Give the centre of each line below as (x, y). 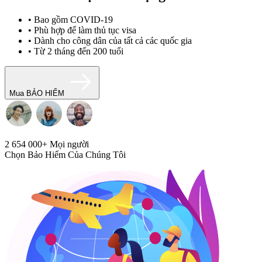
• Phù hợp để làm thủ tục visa (82, 30)
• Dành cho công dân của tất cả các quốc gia (110, 40)
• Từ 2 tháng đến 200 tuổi (76, 51)
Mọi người (68, 144)
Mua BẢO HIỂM (37, 93)
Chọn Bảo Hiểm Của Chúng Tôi (65, 154)
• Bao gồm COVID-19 (70, 19)
